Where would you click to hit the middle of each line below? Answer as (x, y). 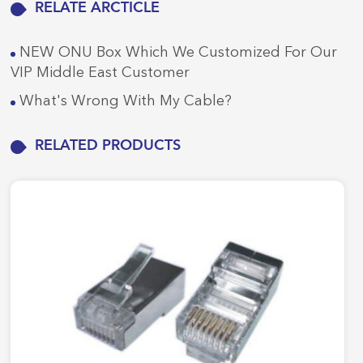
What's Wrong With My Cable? (124, 101)
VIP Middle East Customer (100, 73)
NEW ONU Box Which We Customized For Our (177, 52)
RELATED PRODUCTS (108, 145)
